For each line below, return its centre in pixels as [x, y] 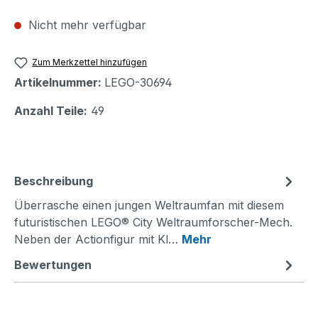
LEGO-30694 [138, 83]
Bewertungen [53, 265]
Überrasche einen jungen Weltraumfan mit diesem [149, 205]
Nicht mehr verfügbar [86, 25]
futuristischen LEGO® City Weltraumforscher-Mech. [153, 223]
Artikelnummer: [59, 83]
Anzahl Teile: [51, 111]
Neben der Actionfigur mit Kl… [98, 240]
